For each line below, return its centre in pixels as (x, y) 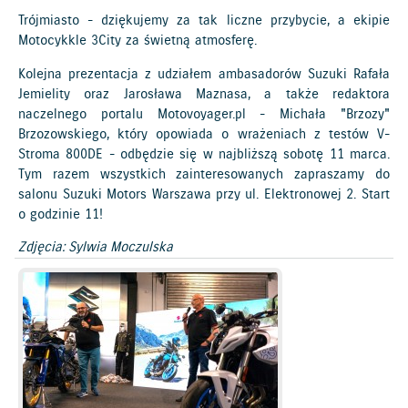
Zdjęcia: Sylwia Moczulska (96, 247)
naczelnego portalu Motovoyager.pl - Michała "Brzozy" (204, 114)
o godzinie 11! (61, 214)
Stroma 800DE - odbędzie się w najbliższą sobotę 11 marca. (204, 154)
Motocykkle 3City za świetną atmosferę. (138, 41)
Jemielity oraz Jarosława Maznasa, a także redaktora (204, 94)
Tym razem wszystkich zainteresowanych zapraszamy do (204, 174)
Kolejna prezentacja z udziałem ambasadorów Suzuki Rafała (204, 74)
